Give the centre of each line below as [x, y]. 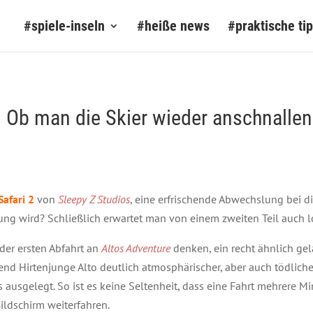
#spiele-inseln [64, 26]
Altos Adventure [136, 248]
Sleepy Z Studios [94, 199]
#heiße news [173, 26]
